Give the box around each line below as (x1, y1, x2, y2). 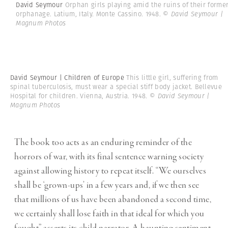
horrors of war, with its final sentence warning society (14, 151, 204, 163)
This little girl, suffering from (126, 73, 218, 83)
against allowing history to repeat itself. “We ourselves (14, 165, 206, 178)
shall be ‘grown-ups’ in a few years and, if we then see (14, 179, 199, 192)
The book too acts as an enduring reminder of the (14, 136, 192, 149)
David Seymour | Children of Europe (10, 73, 127, 83)
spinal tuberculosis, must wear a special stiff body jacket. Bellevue (10, 82, 222, 92)
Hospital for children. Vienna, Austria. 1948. (10, 91, 150, 101)
